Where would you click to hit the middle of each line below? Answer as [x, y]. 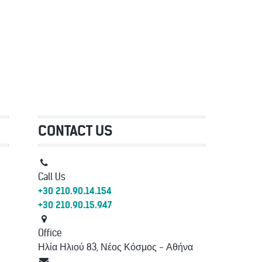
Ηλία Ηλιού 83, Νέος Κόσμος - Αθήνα [115, 247]
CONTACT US [75, 130]
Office [50, 232]
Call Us [51, 176]
